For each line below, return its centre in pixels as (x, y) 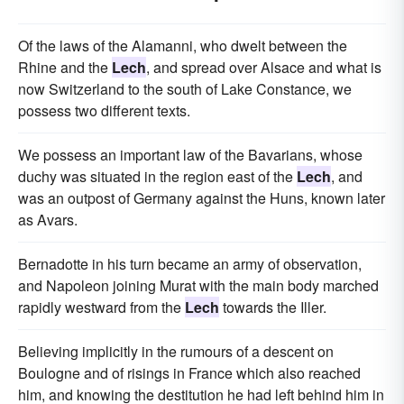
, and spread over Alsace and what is (264, 68)
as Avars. (48, 220)
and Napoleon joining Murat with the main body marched (198, 286)
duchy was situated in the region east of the (157, 177)
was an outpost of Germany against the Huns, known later (202, 198)
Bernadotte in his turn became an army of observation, (190, 264)
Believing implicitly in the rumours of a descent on (176, 352)
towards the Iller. (273, 308)
